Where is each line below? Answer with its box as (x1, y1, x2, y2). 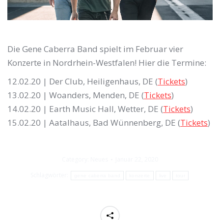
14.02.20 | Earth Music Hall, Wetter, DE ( (7, 103, 163, 114)
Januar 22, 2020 (115, 155, 158, 164)
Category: (62, 155, 90, 164)
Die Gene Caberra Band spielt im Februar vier (7, 43, 183, 55)
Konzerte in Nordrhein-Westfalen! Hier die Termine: (7, 56, 206, 68)
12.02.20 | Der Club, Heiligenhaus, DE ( (7, 75, 158, 87)
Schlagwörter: (30, 171, 70, 180)
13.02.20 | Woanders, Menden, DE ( (7, 89, 144, 101)
